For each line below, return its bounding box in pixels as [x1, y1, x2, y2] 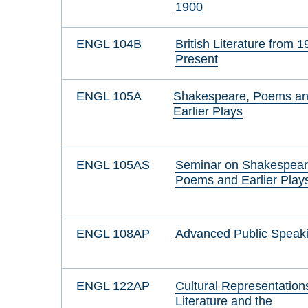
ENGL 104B [76, 36, 142, 52]
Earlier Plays [173, 104, 243, 119]
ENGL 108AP [76, 225, 150, 241]
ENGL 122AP [76, 278, 150, 293]
